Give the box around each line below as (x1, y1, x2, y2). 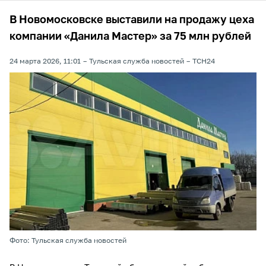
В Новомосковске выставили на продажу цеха (9, 15, 254, 26)
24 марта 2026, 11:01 (9, 58, 81, 65)
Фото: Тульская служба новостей (9, 237, 126, 245)
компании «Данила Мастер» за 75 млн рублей (9, 31, 251, 42)
